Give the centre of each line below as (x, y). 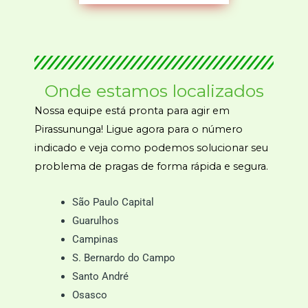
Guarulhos (96, 221)
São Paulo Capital (113, 202)
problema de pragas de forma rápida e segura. (151, 167)
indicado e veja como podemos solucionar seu (151, 148)
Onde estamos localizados (154, 91)
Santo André (100, 276)
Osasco (90, 295)
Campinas (95, 239)
